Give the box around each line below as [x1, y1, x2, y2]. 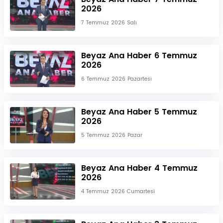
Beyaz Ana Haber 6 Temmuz [81, 50, 197, 62]
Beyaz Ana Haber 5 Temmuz [81, 106, 197, 117]
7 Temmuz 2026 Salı [81, 19, 137, 27]
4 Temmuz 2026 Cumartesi [81, 188, 155, 196]
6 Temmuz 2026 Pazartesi [81, 75, 152, 83]
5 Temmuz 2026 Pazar [81, 131, 142, 139]
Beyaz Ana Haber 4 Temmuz [81, 162, 198, 174]
